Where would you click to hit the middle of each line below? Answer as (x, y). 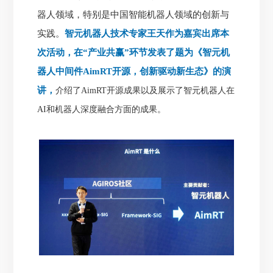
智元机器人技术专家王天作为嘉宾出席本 (147, 34)
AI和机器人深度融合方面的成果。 (102, 110)
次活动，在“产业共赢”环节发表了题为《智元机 (134, 53)
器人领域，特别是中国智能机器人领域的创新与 (133, 15)
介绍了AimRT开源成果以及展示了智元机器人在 (145, 91)
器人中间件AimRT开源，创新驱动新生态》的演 (134, 72)
